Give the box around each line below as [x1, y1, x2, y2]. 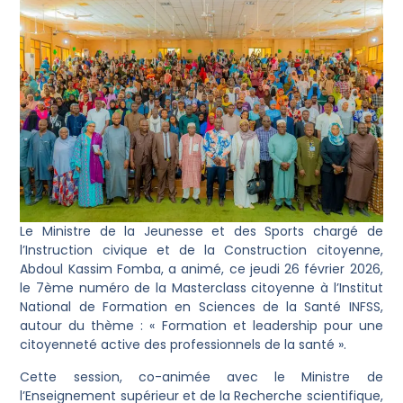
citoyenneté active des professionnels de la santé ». [20, 336, 347, 354]
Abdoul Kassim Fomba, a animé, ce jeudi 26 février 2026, [20, 260, 383, 279]
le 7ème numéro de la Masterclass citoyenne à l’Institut [20, 279, 383, 298]
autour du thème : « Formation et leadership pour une [20, 317, 383, 336]
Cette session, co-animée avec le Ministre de [20, 367, 383, 386]
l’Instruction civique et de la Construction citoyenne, [20, 241, 383, 260]
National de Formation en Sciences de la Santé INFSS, [20, 298, 383, 317]
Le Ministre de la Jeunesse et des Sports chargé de [20, 222, 383, 241]
